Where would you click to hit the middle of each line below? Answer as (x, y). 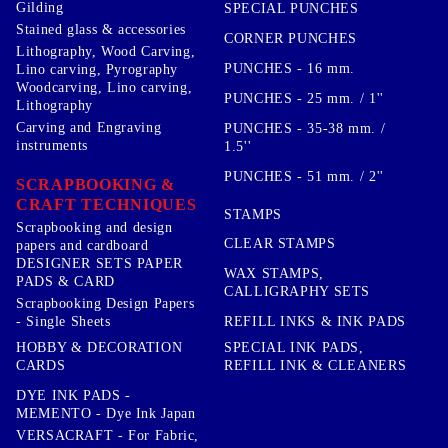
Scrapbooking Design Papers (105, 303)
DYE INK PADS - (73, 395)
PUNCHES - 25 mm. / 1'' (304, 99)
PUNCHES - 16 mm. (290, 69)
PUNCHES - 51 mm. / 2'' (304, 176)
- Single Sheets (63, 321)
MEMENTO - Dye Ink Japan (106, 413)
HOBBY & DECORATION (99, 347)
